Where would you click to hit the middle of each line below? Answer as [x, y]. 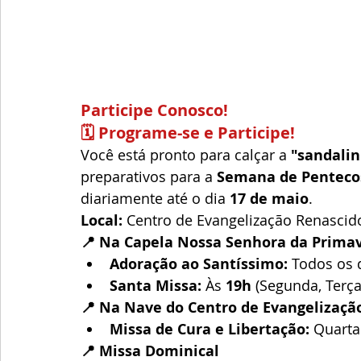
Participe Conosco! [154, 110]
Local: [102, 220]
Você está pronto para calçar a [186, 155]
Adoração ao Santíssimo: [199, 264]
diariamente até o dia [155, 198]
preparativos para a [149, 176]
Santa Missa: [156, 286]
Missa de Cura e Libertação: [210, 329]
